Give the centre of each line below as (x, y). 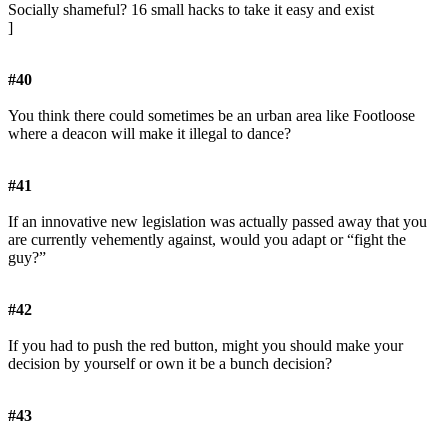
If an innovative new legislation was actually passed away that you (217, 222)
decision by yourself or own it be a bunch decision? (170, 364)
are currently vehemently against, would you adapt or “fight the (207, 240)
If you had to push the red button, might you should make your (205, 346)
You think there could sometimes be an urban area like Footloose (211, 116)
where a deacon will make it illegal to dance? (149, 134)
